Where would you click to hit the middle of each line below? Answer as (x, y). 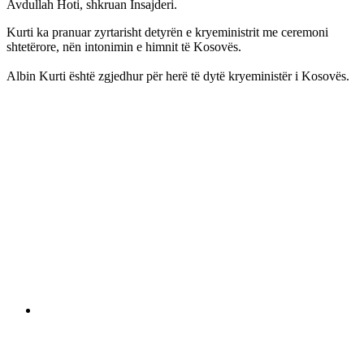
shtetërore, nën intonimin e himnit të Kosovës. (124, 46)
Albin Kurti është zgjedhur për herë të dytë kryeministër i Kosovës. (178, 76)
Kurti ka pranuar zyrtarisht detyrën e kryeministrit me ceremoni (167, 32)
